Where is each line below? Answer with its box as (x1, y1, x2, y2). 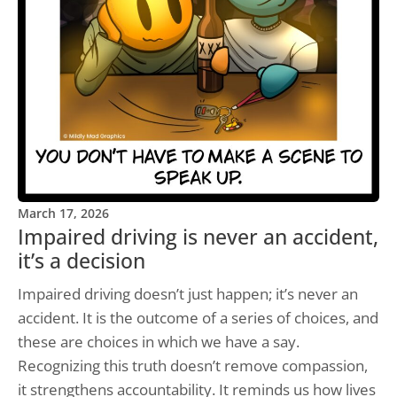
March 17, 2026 (18, 205, 109, 222)
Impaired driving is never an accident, (18, 223, 378, 252)
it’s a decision (18, 247, 145, 276)
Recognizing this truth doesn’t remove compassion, (18, 355, 368, 377)
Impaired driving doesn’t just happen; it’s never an (18, 284, 358, 305)
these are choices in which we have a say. (18, 331, 300, 353)
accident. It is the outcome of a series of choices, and (18, 307, 378, 329)
